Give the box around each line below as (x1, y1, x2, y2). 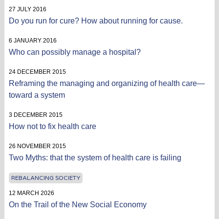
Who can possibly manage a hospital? (8, 47, 141, 56)
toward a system (8, 90, 65, 99)
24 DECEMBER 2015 (8, 68, 66, 75)
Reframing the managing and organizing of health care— (8, 79, 205, 88)
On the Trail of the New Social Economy (8, 200, 147, 209)
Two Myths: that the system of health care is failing (8, 153, 181, 162)
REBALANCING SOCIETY (11, 174, 80, 181)
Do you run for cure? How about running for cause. (8, 16, 183, 25)
